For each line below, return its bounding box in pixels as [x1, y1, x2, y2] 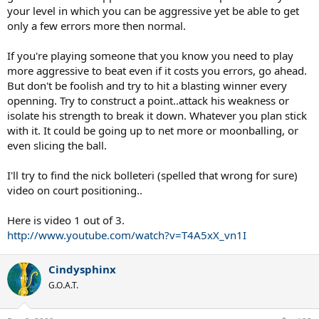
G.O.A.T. [48, 278, 78, 291]
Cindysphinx [48, 261, 116, 276]
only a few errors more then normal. [7, 18, 186, 33]
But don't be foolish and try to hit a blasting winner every [7, 78, 287, 93]
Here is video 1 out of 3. [7, 212, 125, 227]
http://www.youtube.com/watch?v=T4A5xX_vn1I [7, 227, 246, 242]
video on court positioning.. [7, 182, 142, 197]
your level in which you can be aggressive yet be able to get [7, 3, 299, 18]
